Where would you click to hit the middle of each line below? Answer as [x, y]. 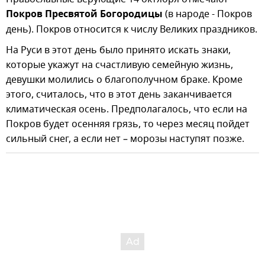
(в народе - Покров [207, 14]
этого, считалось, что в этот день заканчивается [119, 94]
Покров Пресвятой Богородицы [84, 14]
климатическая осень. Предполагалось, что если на [127, 109]
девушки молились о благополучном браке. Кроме [124, 80]
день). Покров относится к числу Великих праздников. [132, 29]
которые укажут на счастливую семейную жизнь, [119, 65]
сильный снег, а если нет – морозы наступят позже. [125, 139]
